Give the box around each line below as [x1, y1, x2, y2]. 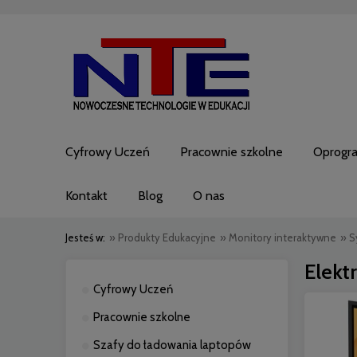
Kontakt [65, 188, 108, 203]
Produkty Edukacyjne [118, 231, 216, 244]
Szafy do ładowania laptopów [93, 338, 251, 352]
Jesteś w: [65, 231, 105, 244]
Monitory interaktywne [229, 231, 336, 244]
